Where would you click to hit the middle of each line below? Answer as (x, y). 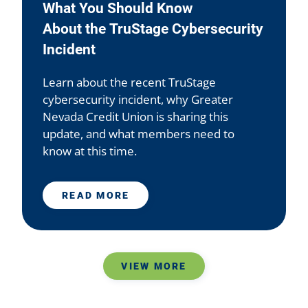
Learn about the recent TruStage (129, 82)
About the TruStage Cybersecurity (153, 29)
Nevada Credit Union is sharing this (135, 117)
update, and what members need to (139, 134)
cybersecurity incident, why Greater (138, 100)
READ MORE (96, 196)
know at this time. (90, 151)
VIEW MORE (154, 266)
